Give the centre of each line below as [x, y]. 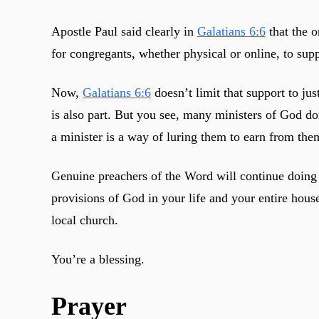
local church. [85, 220]
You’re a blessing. [98, 259]
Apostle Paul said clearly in [124, 31]
